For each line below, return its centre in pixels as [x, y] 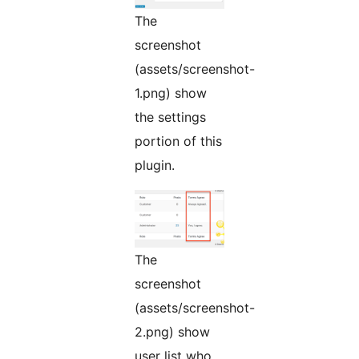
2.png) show [172, 332]
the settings [170, 117]
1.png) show [171, 93]
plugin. [155, 165]
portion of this [178, 141]
